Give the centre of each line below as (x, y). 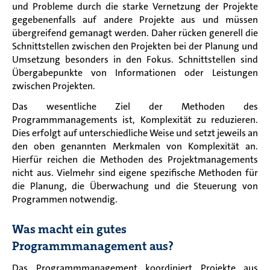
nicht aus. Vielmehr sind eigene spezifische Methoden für (135, 172)
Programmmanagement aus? (94, 246)
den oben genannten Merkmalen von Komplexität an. (135, 146)
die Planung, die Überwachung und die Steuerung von (135, 186)
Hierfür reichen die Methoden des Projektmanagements (135, 159)
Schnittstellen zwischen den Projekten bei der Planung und (135, 46)
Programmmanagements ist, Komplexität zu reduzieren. (135, 119)
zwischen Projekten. (54, 86)
